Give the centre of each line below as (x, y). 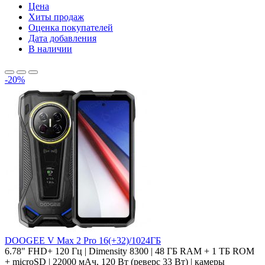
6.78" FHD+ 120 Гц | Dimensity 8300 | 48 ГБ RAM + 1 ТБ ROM (130, 251)
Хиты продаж (56, 17)
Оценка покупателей (71, 27)
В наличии (50, 49)
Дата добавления (62, 38)
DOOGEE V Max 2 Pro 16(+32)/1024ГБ (83, 240)
